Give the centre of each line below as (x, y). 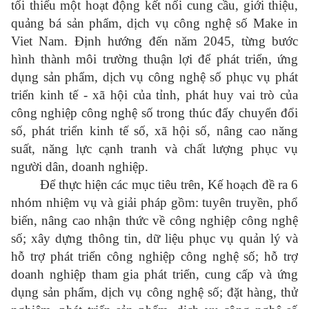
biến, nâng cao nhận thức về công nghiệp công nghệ (154, 221)
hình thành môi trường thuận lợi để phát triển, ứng (154, 59)
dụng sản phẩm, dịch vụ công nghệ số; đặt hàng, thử (154, 292)
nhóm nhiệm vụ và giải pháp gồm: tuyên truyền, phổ (154, 203)
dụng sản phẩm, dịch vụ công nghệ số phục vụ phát (154, 77)
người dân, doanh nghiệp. (80, 167)
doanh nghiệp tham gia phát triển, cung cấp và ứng (154, 275)
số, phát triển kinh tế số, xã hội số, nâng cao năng (154, 131)
